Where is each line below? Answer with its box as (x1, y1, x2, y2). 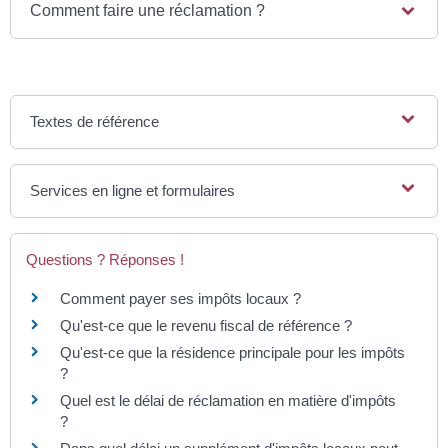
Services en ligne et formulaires (30, 182, 236, 200)
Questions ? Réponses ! (26, 251, 184, 269)
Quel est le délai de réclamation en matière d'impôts (60, 392, 396, 410)
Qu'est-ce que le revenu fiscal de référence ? (60, 317, 352, 335)
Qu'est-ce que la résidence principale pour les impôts (60, 344, 405, 362)
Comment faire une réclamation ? (30, 2, 266, 20)
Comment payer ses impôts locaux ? (60, 290, 301, 308)
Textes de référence (30, 113, 160, 131)
